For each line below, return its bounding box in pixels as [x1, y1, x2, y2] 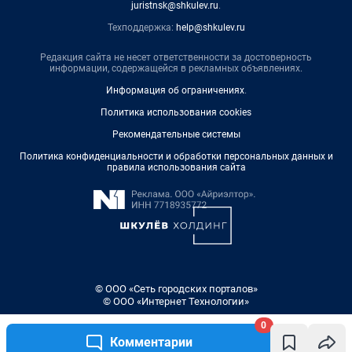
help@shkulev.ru [175, 22, 245, 34]
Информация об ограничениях [105, 85, 244, 97]
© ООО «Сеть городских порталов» [94, 283, 258, 295]
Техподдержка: [107, 22, 176, 34]
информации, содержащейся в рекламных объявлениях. [49, 63, 302, 75]
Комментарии [109, 335, 192, 350]
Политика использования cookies [101, 107, 251, 119]
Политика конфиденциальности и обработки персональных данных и [19, 151, 333, 163]
